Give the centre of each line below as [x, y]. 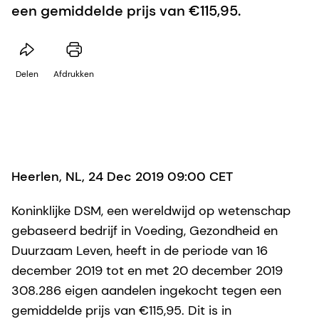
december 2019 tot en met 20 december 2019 [147, 270]
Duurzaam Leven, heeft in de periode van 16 [140, 250]
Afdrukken [74, 74]
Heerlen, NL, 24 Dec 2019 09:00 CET [122, 176]
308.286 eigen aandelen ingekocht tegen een [146, 290]
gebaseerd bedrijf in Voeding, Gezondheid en [145, 230]
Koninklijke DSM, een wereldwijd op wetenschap [151, 210]
